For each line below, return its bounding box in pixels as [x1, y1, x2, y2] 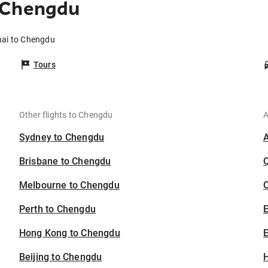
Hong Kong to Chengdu [19, 227, 120, 239]
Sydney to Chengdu [19, 132, 105, 144]
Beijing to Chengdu [19, 251, 102, 263]
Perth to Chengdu [19, 203, 96, 215]
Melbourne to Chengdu [19, 179, 120, 191]
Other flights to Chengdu [19, 110, 113, 120]
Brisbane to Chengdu [19, 156, 111, 167]
